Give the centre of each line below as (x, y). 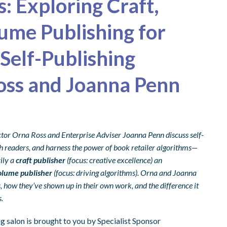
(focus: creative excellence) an (115, 160)
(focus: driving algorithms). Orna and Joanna (125, 173)
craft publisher (41, 160)
